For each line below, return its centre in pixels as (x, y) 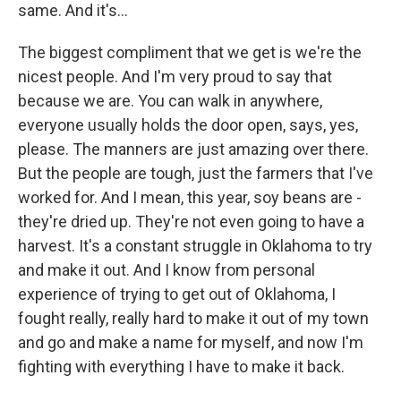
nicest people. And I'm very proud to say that (175, 77)
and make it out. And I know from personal (166, 270)
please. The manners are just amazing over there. (193, 149)
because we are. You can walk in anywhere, (170, 101)
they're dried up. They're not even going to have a (191, 222)
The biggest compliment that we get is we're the (190, 52)
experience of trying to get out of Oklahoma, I (177, 294)
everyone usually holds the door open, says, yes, (188, 125)
